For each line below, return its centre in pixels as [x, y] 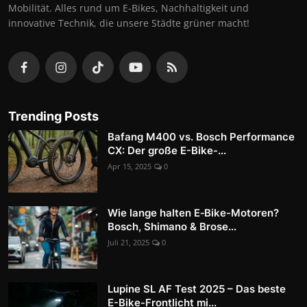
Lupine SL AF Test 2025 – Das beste [197, 288]
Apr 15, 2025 [130, 166]
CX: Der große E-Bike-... [167, 150]
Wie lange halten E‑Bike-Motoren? [193, 212]
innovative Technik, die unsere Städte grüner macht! [129, 23]
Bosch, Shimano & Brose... [172, 226]
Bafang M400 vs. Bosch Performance [201, 136]
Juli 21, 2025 [128, 242]
